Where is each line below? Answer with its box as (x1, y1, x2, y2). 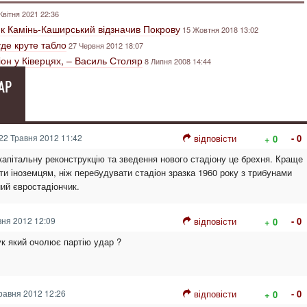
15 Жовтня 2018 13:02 (182, 24, 258, 35)
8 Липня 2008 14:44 (145, 56, 211, 66)
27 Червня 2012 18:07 (69, 40, 143, 51)
